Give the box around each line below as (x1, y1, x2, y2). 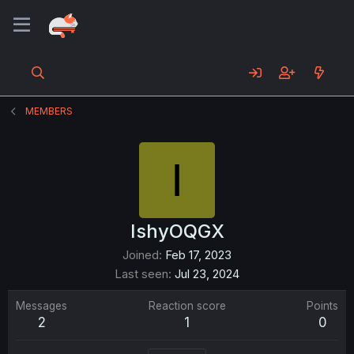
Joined (122, 247, 159, 262)
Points (307, 299, 338, 312)
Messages (16, 299, 67, 312)
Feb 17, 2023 (165, 247, 232, 262)
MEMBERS (25, 105, 73, 117)
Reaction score (148, 299, 226, 312)
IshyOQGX (130, 220, 224, 243)
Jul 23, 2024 (175, 266, 239, 281)
